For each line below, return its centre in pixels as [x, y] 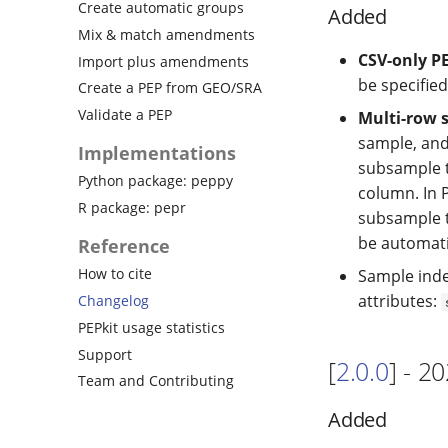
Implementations [157, 152]
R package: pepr [132, 207]
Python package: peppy [155, 181]
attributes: [399, 301]
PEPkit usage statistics [151, 327]
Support [105, 354]
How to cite [115, 274]
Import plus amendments [163, 61]
